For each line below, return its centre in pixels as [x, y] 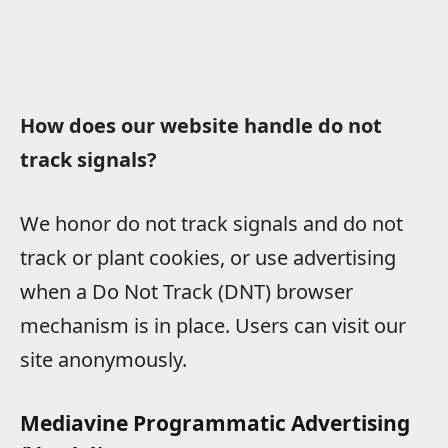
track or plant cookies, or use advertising [208, 258]
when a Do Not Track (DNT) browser [186, 292]
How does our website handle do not [201, 125]
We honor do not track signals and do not [211, 224]
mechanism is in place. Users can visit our [213, 326]
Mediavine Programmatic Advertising [215, 423]
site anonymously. [103, 360]
